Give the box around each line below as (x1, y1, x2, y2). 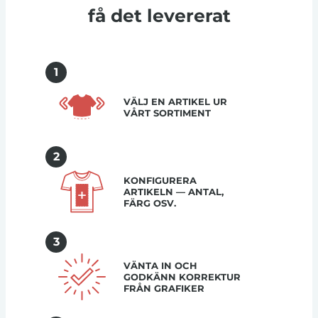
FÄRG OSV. (123, 197, 176, 209)
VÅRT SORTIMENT (123, 106, 211, 119)
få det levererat (87, 5, 231, 27)
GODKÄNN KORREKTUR (123, 270, 241, 283)
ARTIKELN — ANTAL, (123, 185, 224, 197)
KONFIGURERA (123, 174, 197, 186)
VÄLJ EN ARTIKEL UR (123, 95, 227, 107)
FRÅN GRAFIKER (123, 282, 204, 294)
